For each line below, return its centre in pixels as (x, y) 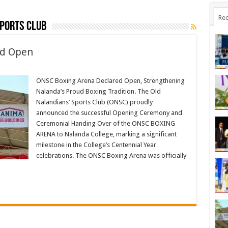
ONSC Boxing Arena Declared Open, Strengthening (110, 81)
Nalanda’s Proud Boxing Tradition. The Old (98, 91)
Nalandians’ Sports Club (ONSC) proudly (94, 102)
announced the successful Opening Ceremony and (109, 113)
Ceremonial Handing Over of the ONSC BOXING (105, 123)
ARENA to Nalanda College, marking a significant (106, 134)
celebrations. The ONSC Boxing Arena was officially (111, 155)
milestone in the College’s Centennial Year (96, 145)
